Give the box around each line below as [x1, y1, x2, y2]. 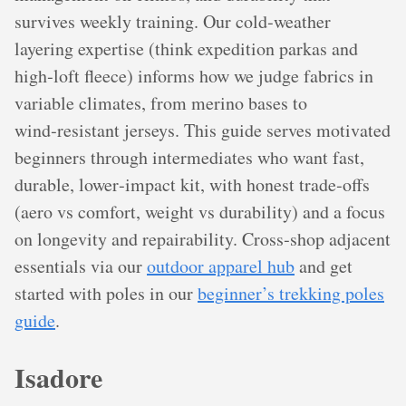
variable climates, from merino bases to [14, 90, 307, 115]
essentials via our [14, 253, 147, 278]
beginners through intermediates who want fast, [14, 144, 364, 169]
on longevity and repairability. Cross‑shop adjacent [14, 226, 391, 251]
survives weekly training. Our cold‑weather [14, 8, 331, 34]
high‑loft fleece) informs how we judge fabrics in [14, 63, 373, 88]
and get [295, 253, 353, 278]
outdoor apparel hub [147, 253, 295, 278]
